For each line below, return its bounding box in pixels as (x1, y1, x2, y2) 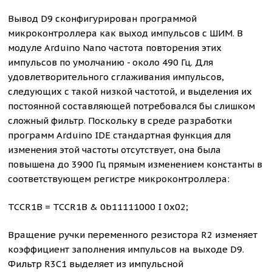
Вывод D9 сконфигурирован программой (8, 13, 197, 24)
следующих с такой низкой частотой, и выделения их (8, 86, 253, 97)
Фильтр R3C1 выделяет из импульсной (8, 258, 184, 270)
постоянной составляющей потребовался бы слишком (8, 100, 256, 112)
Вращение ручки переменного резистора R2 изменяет (8, 229, 258, 240)
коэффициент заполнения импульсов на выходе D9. (8, 243, 245, 255)
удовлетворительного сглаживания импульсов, (8, 71, 225, 83)
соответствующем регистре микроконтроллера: (8, 173, 230, 185)
